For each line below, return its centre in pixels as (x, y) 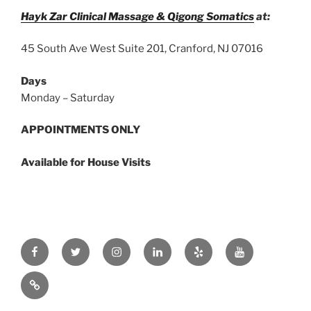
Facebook (54, 246)
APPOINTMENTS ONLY (81, 130)
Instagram (137, 246)
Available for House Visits (86, 162)
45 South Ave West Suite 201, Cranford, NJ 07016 (142, 49)
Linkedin (174, 246)
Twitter (88, 246)
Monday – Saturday (68, 98)
